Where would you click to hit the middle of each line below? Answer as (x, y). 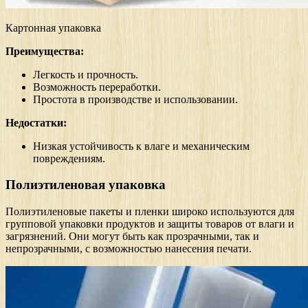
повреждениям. (69, 158)
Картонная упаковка (53, 27)
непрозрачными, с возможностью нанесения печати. (129, 249)
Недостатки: (36, 122)
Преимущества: (45, 51)
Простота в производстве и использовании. (135, 99)
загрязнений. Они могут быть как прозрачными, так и (132, 236)
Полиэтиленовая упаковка (86, 185)
